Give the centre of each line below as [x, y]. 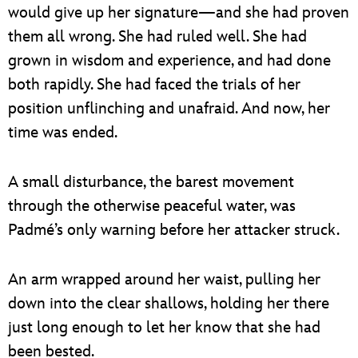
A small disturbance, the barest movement [151, 182]
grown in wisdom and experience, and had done [169, 60]
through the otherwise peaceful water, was [152, 206]
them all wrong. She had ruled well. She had [157, 36]
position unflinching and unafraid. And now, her [169, 108]
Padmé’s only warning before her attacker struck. [174, 230]
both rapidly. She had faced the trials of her [154, 84]
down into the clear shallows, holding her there [169, 303]
